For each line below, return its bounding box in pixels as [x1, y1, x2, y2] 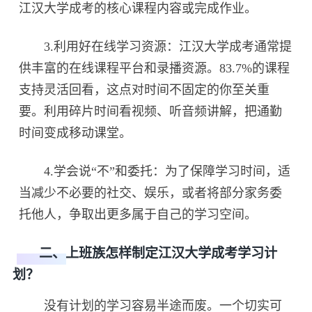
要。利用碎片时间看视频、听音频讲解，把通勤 [19, 104, 283, 119]
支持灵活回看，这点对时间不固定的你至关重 [19, 83, 270, 97]
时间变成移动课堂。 [19, 126, 132, 141]
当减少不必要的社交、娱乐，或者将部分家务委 [19, 186, 283, 201]
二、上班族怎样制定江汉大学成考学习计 [12, 246, 277, 261]
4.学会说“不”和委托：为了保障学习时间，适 [19, 164, 291, 179]
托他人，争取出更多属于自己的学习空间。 [19, 208, 258, 222]
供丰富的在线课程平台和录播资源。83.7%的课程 [19, 61, 290, 76]
